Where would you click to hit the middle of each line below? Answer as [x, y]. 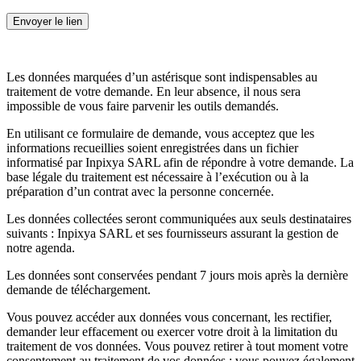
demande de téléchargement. [79, 289]
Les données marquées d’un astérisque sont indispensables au [162, 77]
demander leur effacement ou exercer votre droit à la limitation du [172, 331]
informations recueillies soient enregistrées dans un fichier [152, 147]
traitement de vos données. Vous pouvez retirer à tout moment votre [177, 346]
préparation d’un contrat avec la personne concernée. [140, 191]
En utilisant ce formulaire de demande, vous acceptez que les [160, 133]
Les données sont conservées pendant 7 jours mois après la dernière [177, 275]
